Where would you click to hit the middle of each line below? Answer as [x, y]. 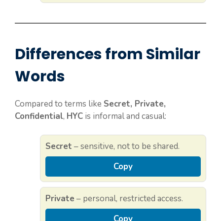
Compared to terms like [59, 104]
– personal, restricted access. [129, 199]
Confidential [39, 116]
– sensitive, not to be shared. [126, 147]
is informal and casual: [125, 116]
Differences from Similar [108, 54]
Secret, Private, [135, 104]
